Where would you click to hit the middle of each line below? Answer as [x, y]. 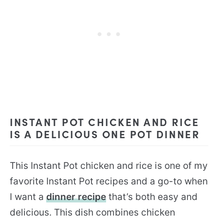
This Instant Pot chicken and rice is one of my [109, 166]
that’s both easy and [152, 197]
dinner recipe [76, 197]
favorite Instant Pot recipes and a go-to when [109, 182]
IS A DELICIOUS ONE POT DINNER [105, 134]
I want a [28, 197]
